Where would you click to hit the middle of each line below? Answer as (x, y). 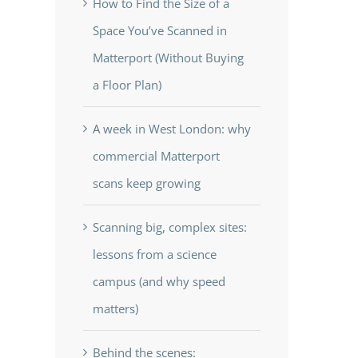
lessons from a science (154, 254)
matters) (115, 308)
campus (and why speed (159, 281)
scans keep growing (146, 183)
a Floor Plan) (127, 84)
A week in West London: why (171, 128)
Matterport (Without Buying (168, 57)
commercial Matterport (156, 155)
